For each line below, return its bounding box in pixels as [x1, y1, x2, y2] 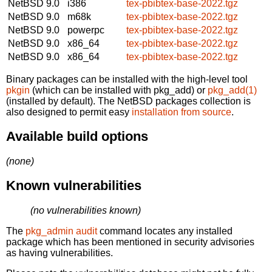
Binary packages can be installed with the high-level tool [6, 73, 248, 84]
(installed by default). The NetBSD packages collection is [6, 95, 251, 106]
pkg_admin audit [25, 225, 97, 236]
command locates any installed [97, 225, 233, 236]
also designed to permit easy [6, 106, 132, 117]
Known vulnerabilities [6, 178, 141, 194]
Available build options [6, 129, 148, 144]
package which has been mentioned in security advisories [6, 236, 254, 247]
